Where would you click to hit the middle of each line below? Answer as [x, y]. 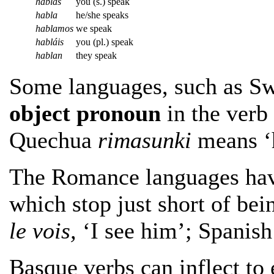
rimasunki [145, 140]
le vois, [43, 231]
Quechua [54, 140]
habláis [50, 42]
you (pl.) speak [105, 42]
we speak [94, 29]
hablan [49, 56]
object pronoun [85, 113]
